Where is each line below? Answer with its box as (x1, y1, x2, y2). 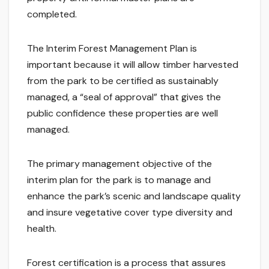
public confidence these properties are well (27, 107, 218, 120)
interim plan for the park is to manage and (27, 174, 211, 187)
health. (27, 222, 56, 235)
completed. (27, 8, 77, 21)
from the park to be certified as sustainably (27, 74, 219, 88)
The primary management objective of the (27, 157, 212, 171)
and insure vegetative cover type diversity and (27, 206, 232, 219)
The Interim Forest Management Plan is (27, 42, 197, 55)
